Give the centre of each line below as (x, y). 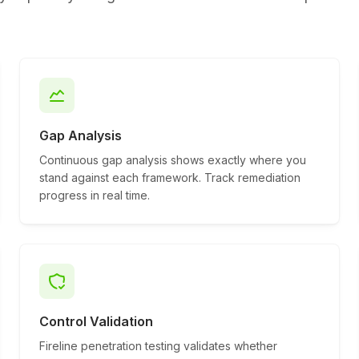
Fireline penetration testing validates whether (158, 346)
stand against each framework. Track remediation (170, 177)
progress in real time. (95, 195)
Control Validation (96, 321)
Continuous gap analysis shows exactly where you (173, 160)
